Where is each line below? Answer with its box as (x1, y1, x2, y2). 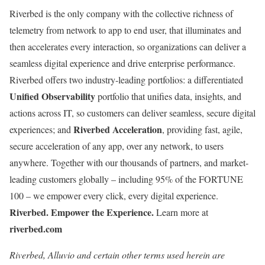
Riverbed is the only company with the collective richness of (9, 7, 233, 20)
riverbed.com (9, 222, 62, 236)
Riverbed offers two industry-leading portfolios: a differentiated (9, 73, 243, 86)
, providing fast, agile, (162, 123, 243, 136)
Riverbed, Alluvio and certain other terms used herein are (9, 248, 225, 261)
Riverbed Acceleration (73, 122, 162, 137)
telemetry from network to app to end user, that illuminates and (9, 24, 241, 37)
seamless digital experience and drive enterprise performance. (9, 57, 235, 70)
